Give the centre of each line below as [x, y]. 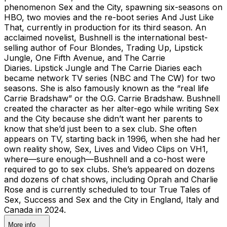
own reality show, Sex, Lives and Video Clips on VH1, [106, 149]
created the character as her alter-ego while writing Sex [111, 108]
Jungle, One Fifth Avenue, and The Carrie [85, 58]
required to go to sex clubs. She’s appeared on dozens [109, 169]
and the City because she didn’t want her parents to [103, 118]
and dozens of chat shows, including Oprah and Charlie [111, 179]
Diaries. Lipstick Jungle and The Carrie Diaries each [103, 68]
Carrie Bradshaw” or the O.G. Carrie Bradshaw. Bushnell [112, 98]
